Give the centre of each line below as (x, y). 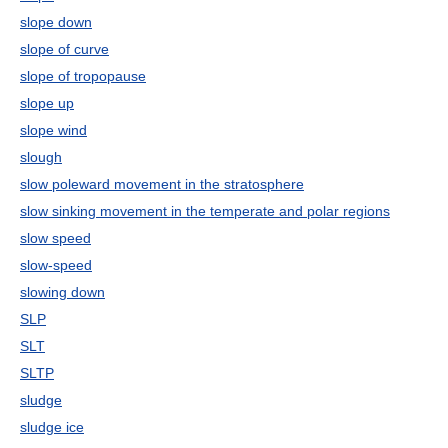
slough (41, 157)
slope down (56, 22)
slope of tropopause (83, 76)
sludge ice (52, 427)
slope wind (53, 130)
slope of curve (64, 49)
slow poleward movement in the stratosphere (162, 184)
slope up (47, 103)
